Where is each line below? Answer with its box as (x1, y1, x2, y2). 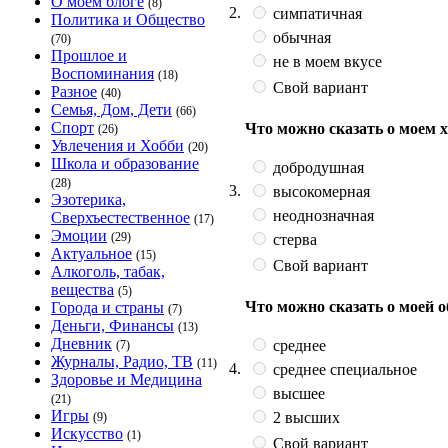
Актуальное (51, 245, 132, 262)
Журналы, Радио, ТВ (51, 353, 193, 370)
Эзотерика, (51, 191, 126, 208)
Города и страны (51, 299, 164, 316)
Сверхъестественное (51, 209, 190, 226)
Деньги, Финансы (51, 317, 174, 334)
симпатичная (269, 4, 362, 22)
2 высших (269, 408, 340, 426)
